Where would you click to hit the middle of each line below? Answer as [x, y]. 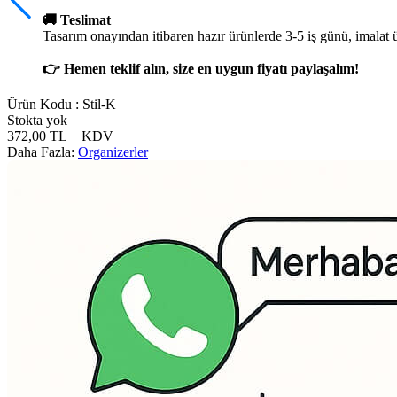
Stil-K [99, 104]
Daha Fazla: [43, 152]
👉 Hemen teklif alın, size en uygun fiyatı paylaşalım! [201, 68]
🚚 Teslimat [77, 19]
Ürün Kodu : [45, 104]
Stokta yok [37, 120]
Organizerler [113, 152]
